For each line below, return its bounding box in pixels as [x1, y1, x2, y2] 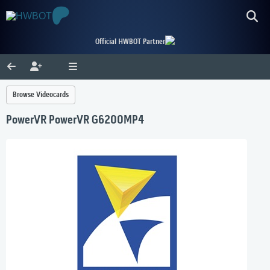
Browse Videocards [13, 90, 69, 99]
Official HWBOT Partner [95, 37, 165, 46]
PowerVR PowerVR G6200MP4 [6, 114, 144, 128]
